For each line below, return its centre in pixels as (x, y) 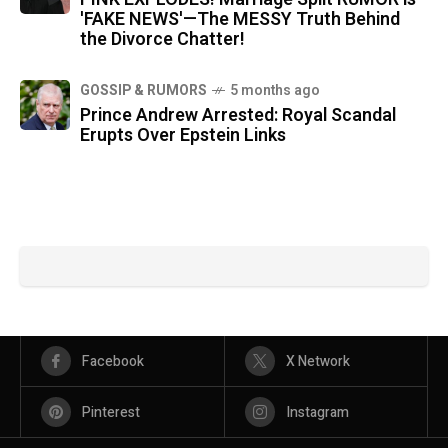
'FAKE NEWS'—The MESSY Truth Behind (240, 20)
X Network (317, 362)
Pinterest (111, 413)
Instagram (317, 413)
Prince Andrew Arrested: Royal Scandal (238, 116)
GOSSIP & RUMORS (143, 91)
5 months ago (275, 91)
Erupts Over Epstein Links (183, 136)
